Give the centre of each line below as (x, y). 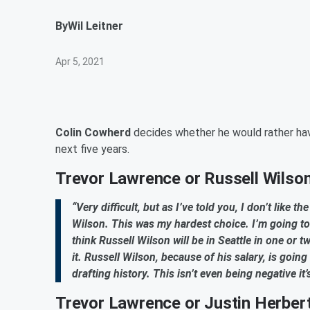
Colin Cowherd (93, 133)
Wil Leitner (95, 26)
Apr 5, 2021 (80, 62)
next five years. (92, 149)
